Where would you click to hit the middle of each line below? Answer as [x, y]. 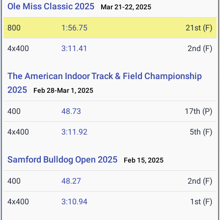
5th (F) [201, 132]
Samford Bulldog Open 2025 [62, 160]
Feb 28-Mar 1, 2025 [61, 91]
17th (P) [199, 111]
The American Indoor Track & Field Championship [105, 76]
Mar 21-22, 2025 [124, 7]
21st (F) [199, 28]
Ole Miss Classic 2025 [51, 6]
